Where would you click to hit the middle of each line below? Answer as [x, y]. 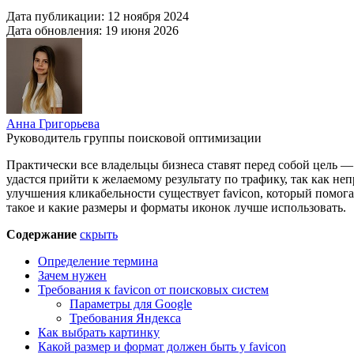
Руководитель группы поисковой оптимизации [134, 137]
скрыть [99, 234]
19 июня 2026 [142, 30]
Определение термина [98, 261]
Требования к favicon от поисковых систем [153, 289]
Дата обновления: [56, 30]
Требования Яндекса [125, 318]
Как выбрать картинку [99, 332]
